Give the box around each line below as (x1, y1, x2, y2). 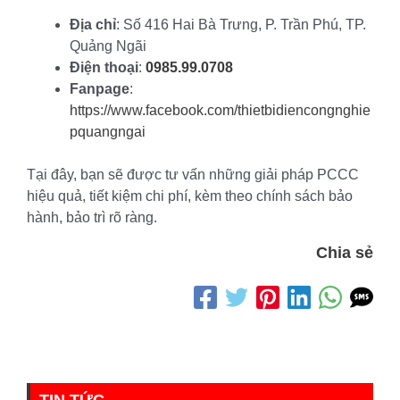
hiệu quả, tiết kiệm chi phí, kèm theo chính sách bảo (27, 187, 353, 204)
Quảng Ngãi (70, 37, 146, 54)
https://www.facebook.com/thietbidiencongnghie (70, 102, 371, 118)
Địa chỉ (70, 16, 116, 32)
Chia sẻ (316, 243, 373, 262)
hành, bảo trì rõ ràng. (27, 209, 157, 225)
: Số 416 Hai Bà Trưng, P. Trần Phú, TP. (116, 16, 366, 32)
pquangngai (70, 123, 146, 139)
